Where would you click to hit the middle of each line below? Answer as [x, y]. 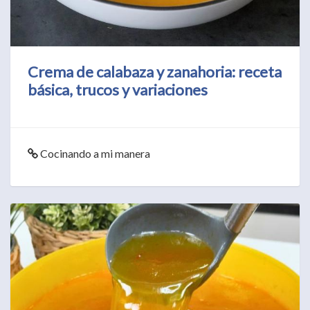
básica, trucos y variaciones [118, 89]
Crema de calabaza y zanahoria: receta [155, 71]
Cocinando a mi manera [94, 153]
